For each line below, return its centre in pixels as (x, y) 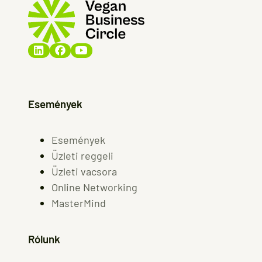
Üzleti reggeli (82, 155)
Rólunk (44, 239)
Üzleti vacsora (84, 171)
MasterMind (79, 203)
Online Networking (94, 187)
